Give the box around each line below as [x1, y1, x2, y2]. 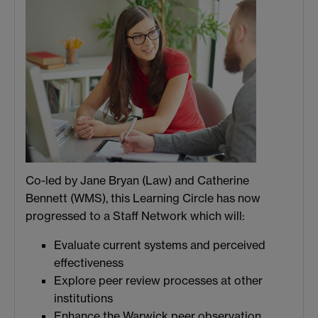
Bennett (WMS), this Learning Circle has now [26, 191, 261, 206]
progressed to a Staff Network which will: [26, 209, 245, 224]
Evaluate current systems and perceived [54, 238, 265, 253]
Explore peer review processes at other [54, 273, 263, 288]
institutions [54, 291, 113, 306]
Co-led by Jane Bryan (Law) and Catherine [26, 173, 249, 188]
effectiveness [54, 256, 124, 270]
